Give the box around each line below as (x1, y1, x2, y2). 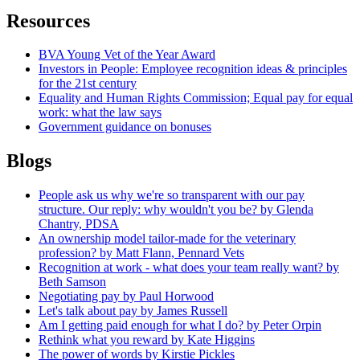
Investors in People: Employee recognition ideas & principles (39, 62, 347, 76)
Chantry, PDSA (39, 217, 119, 231)
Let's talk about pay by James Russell (39, 304, 227, 318)
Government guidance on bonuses (39, 120, 211, 134)
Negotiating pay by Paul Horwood (39, 289, 214, 304)
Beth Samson (39, 275, 106, 289)
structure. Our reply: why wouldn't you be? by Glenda (39, 202, 313, 217)
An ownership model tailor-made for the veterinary (39, 231, 296, 246)
